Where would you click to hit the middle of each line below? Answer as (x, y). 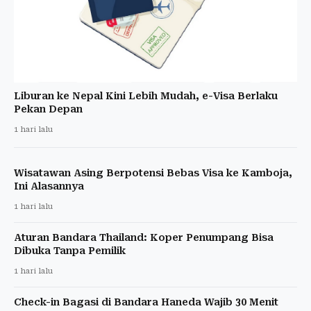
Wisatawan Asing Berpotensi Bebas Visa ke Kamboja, (153, 173)
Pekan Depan (48, 109)
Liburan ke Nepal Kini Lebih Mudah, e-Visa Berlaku (146, 96)
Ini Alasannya (49, 186)
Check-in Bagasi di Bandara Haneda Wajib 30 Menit (146, 302)
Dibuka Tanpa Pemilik (70, 251)
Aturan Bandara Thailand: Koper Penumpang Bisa (144, 238)
